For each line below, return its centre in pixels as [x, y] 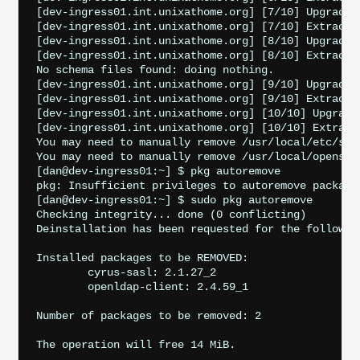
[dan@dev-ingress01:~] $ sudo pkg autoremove [174, 200]
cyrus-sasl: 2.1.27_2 [61, 272]
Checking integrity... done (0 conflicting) [171, 214]
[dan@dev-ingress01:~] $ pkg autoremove [158, 171]
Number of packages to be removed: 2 [148, 315]
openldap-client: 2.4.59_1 [61, 286]
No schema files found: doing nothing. [155, 70]
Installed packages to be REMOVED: [142, 258]
